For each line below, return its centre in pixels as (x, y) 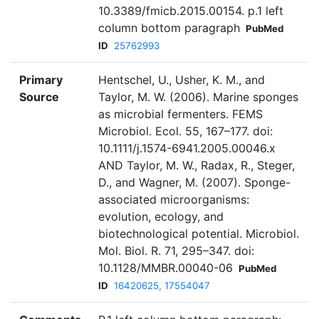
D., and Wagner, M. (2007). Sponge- (194, 183)
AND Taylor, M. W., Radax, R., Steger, (197, 166)
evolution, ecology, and (161, 217)
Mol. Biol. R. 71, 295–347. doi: (176, 251)
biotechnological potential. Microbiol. (199, 234)
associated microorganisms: (174, 200)
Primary (41, 80)
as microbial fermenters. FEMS (181, 114)
